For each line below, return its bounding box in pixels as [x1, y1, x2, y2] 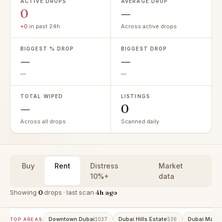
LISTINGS [121, 93, 150, 99]
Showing [10, 188, 38, 196]
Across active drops [121, 23, 177, 30]
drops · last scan [43, 188, 96, 196]
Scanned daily [121, 118, 159, 125]
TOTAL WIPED [20, 93, 63, 99]
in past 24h [28, 23, 60, 30]
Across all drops [20, 118, 66, 125]
